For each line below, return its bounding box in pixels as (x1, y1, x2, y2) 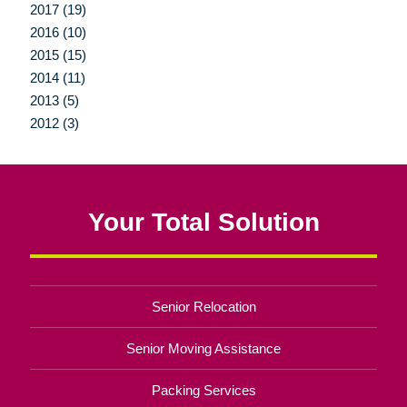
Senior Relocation (151, 298, 256, 314)
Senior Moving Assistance (126, 340, 281, 356)
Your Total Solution (87, 206, 320, 236)
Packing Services (151, 382, 256, 398)
